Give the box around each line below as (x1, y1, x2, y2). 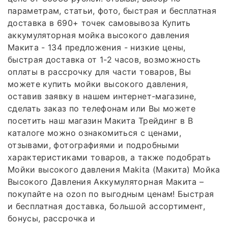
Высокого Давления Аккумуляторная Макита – (8, 176, 204, 187)
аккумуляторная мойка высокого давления (8, 30, 190, 40)
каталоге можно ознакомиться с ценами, (8, 127, 181, 138)
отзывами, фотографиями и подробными (8, 139, 180, 150)
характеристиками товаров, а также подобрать (8, 152, 211, 162)
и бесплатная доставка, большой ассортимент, (8, 201, 206, 211)
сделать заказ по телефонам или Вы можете (8, 103, 196, 113)
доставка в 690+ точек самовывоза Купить (8, 17, 191, 28)
